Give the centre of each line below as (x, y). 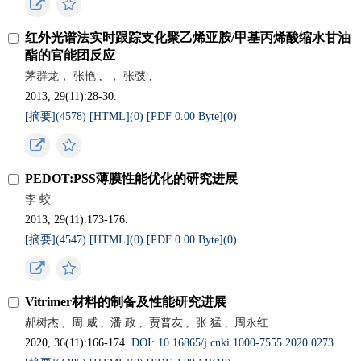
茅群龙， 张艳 (61, 76)
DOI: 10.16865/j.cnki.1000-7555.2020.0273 (233, 343)
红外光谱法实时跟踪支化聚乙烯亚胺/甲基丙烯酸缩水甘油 (188, 37)
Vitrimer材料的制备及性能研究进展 (126, 302)
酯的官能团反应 (71, 55)
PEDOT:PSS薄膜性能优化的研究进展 (132, 178)
